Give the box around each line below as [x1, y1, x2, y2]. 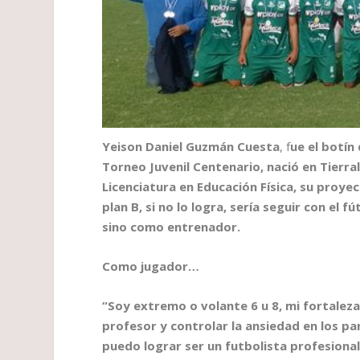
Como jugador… [102, 258, 200, 275]
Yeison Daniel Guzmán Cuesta [102, 138, 280, 155]
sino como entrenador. [102, 219, 241, 235]
